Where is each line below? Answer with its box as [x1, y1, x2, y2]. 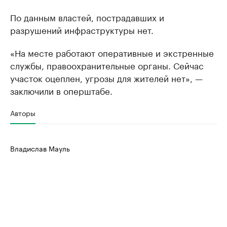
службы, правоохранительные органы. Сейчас [10, 58, 204, 71]
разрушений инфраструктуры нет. [10, 23, 154, 36]
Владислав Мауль [10, 142, 70, 154]
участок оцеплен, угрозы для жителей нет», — [10, 71, 203, 84]
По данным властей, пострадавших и [10, 10, 164, 23]
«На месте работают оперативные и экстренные [10, 46, 214, 59]
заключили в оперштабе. [10, 84, 112, 97]
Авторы [10, 107, 35, 118]
